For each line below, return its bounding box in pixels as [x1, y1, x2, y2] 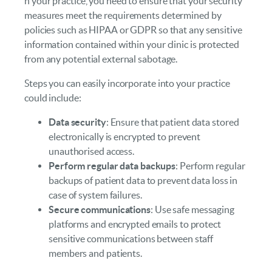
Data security [49, 117, 106, 128]
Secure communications [49, 204, 151, 216]
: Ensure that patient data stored [106, 117, 239, 128]
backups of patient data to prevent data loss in [49, 175, 238, 186]
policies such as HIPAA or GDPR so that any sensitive [24, 24, 242, 35]
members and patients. [49, 248, 142, 259]
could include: [24, 92, 81, 103]
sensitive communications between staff [49, 233, 214, 245]
